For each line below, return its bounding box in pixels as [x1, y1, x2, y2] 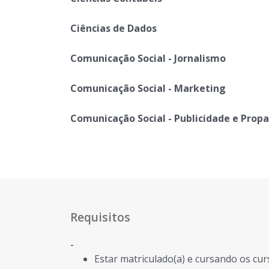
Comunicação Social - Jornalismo [70, 52, 226, 65]
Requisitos [70, 209, 130, 225]
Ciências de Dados [70, 22, 157, 35]
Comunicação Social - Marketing [70, 82, 226, 95]
